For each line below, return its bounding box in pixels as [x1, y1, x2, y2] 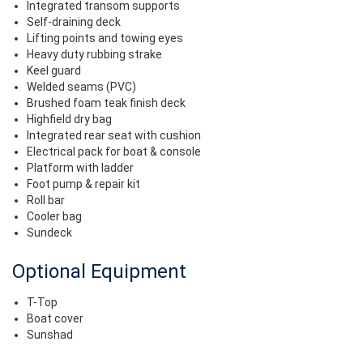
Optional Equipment [12, 260, 186, 283]
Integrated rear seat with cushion [27, 129, 201, 142]
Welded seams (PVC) [27, 80, 136, 93]
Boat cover [27, 312, 83, 325]
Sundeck [27, 226, 72, 239]
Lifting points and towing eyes [27, 32, 183, 45]
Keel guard [27, 64, 81, 77]
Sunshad [27, 328, 73, 341]
